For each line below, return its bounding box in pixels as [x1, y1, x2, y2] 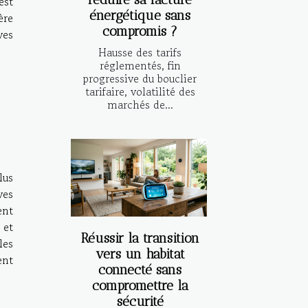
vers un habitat [95, 245, 185, 262]
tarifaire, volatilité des [85, 82, 195, 100]
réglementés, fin [99, 56, 181, 74]
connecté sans [98, 261, 181, 278]
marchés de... [107, 96, 173, 113]
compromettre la [91, 277, 188, 294]
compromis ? [102, 23, 177, 39]
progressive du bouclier [83, 69, 197, 87]
